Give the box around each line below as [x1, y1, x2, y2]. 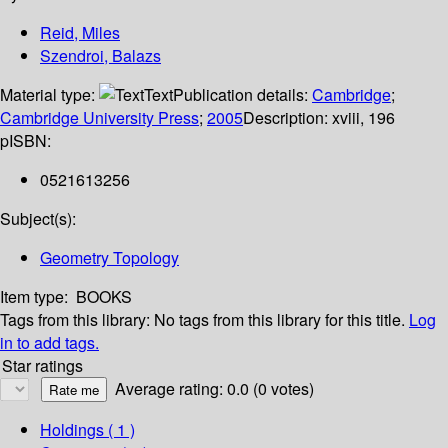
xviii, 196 [332, 106, 395, 130]
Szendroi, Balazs [40, 44, 161, 68]
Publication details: [173, 83, 312, 107]
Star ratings [2, 354, 83, 378]
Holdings [40, 418, 104, 442]
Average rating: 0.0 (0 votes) [115, 377, 314, 401]
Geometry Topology [40, 246, 179, 270]
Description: [243, 106, 332, 130]
